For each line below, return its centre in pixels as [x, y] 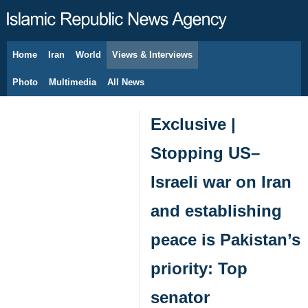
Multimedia [73, 82]
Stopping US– [205, 153]
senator [180, 297]
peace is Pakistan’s [225, 240]
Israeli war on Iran [221, 182]
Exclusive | [193, 124]
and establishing [216, 211]
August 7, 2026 [59, 62]
